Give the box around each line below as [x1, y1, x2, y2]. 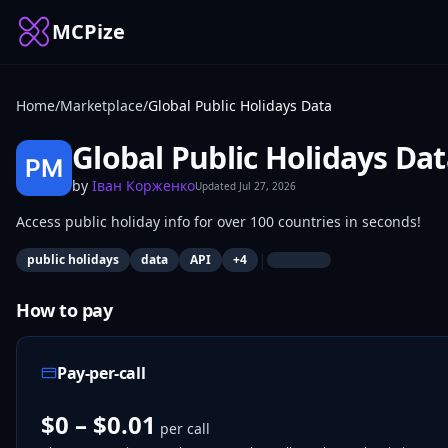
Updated [195, 179, 239, 193]
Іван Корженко [92, 176, 195, 195]
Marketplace [60, 96, 143, 115]
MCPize [52, 18, 125, 45]
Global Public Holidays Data [148, 96, 332, 115]
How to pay [16, 298, 113, 322]
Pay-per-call [57, 362, 146, 384]
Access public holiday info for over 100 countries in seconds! [16, 212, 421, 231]
